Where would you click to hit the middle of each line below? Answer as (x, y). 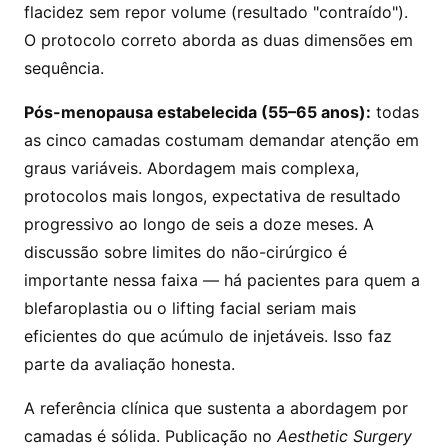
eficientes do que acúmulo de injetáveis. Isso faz (208, 336)
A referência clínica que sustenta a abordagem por (216, 408)
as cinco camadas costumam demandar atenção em (221, 140)
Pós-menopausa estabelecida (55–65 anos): (197, 112)
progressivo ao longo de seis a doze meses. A (199, 224)
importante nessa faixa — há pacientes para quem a (222, 280)
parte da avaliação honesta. (129, 364)
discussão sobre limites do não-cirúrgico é (185, 252)
